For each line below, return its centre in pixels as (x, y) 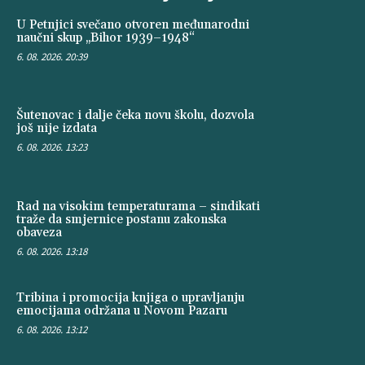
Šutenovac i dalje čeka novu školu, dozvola (135, 116)
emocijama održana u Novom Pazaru (122, 310)
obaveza (39, 233)
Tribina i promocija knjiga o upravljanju (130, 297)
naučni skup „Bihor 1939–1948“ (106, 37)
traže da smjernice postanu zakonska (121, 220)
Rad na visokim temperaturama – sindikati (138, 207)
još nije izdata (57, 129)
